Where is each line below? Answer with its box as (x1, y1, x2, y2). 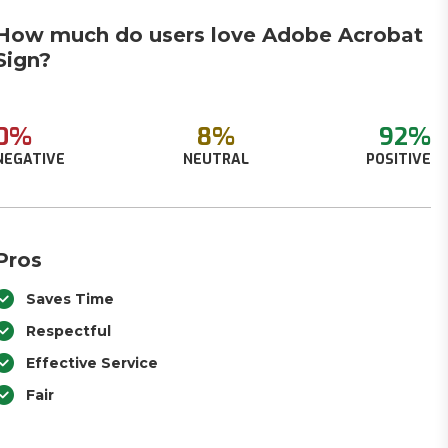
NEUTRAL (182, 150, 249, 169)
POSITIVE (365, 150, 431, 169)
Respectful (26, 322, 112, 340)
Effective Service (26, 354, 159, 372)
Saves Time (26, 290, 115, 308)
